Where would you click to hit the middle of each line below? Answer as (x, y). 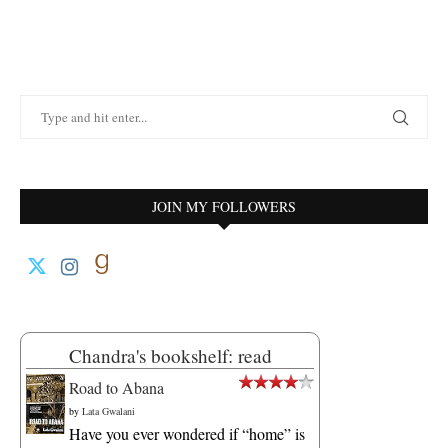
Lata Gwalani (108, 411)
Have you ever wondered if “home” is (187, 434)
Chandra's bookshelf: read (170, 356)
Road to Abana (116, 388)
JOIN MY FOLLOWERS (224, 207)
